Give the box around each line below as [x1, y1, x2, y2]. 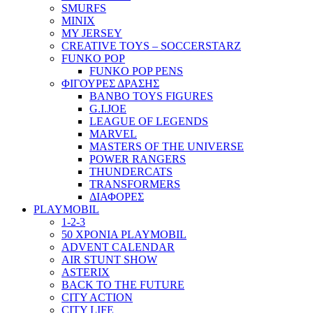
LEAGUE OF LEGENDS [89, 115, 208, 128]
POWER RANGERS [89, 153, 186, 166]
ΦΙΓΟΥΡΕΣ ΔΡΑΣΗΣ [61, 78, 159, 90]
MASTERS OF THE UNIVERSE [89, 140, 244, 153]
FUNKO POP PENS [89, 65, 183, 78]
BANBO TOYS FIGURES [89, 90, 213, 103]
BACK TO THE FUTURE [61, 279, 184, 291]
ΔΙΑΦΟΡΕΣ [89, 191, 144, 203]
